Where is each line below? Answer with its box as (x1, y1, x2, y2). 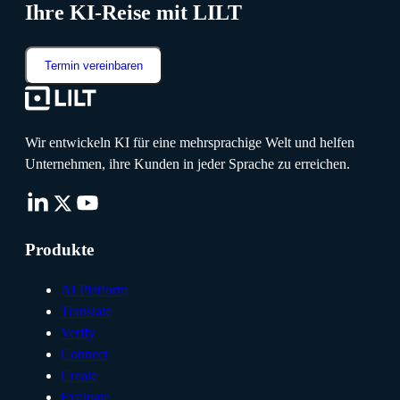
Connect (61, 346, 108, 362)
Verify (61, 324, 96, 340)
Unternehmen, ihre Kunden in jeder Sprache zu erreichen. (25, 156, 350, 172)
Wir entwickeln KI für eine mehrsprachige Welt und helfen (25, 135, 354, 151)
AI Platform (61, 281, 128, 297)
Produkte (25, 239, 94, 259)
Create (61, 367, 97, 383)
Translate (61, 303, 112, 319)
